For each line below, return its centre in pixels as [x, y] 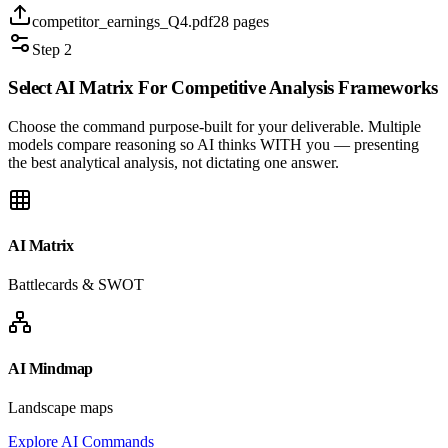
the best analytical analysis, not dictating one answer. [173, 162]
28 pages [241, 21]
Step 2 [52, 49]
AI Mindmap [50, 368]
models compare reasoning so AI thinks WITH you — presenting [213, 144]
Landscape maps [60, 407]
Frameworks [385, 88]
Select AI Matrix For [90, 88]
